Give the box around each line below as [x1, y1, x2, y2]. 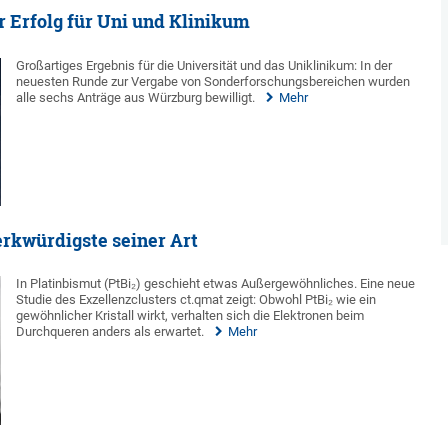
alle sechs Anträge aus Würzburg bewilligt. [16, 89, 256, 105]
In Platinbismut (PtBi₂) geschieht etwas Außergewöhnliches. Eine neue [16, 276, 416, 292]
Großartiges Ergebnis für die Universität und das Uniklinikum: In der [16, 57, 393, 73]
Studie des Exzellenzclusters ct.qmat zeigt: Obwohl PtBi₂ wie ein [16, 292, 377, 308]
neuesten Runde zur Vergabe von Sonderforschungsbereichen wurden [16, 73, 411, 89]
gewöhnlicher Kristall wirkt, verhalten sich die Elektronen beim [16, 308, 365, 324]
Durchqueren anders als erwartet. [16, 324, 205, 340]
